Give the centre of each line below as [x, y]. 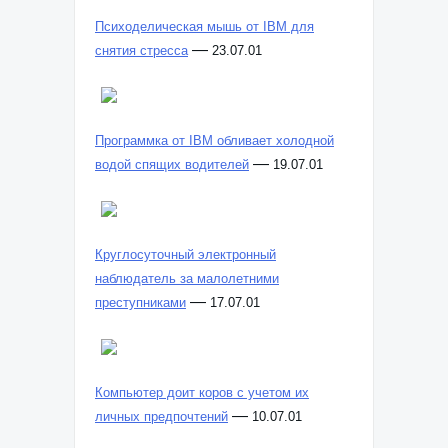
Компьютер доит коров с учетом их [202, 392]
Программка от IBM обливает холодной [214, 140]
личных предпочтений [161, 416]
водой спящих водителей [172, 164]
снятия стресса [141, 50]
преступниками [140, 302]
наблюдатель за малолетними [187, 278]
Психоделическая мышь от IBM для [204, 26]
